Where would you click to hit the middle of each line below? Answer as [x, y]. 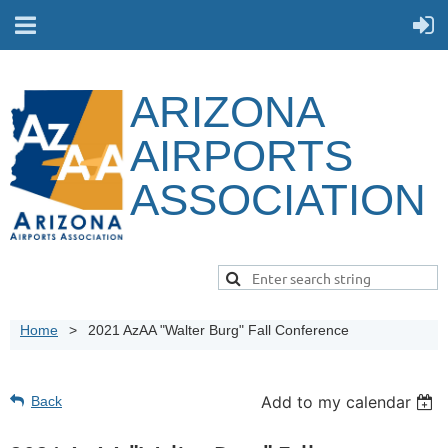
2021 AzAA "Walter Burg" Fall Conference [218, 330]
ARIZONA [226, 111]
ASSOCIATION [278, 199]
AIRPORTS [241, 155]
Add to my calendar [336, 402]
